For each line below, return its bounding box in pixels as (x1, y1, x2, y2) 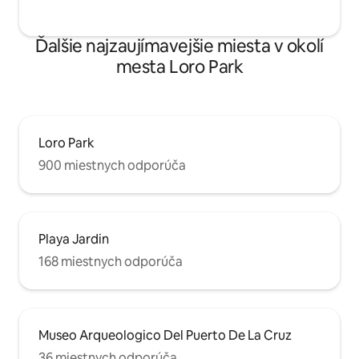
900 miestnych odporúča (38, 157, 186, 175)
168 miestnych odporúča (38, 253, 183, 271)
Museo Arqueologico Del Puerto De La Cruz (38, 327, 292, 345)
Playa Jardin (38, 231, 109, 248)
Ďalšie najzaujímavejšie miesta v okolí (35, 34, 324, 58)
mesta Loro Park (115, 55, 244, 79)
